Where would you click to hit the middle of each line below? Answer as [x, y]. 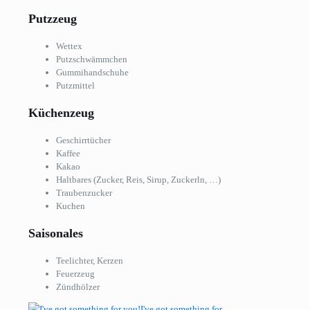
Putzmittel [75, 85]
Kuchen [71, 206]
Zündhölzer [78, 286]
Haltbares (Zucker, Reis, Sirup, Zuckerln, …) [138, 179]
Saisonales [56, 233]
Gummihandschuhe [92, 72]
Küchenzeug [61, 112]
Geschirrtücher [83, 140]
